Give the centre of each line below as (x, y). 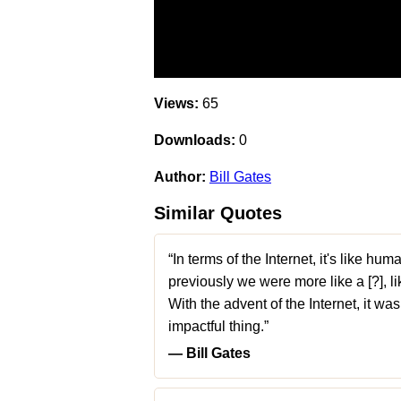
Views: (176, 103)
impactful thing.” (218, 326)
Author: (180, 177)
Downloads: (195, 140)
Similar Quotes (218, 213)
